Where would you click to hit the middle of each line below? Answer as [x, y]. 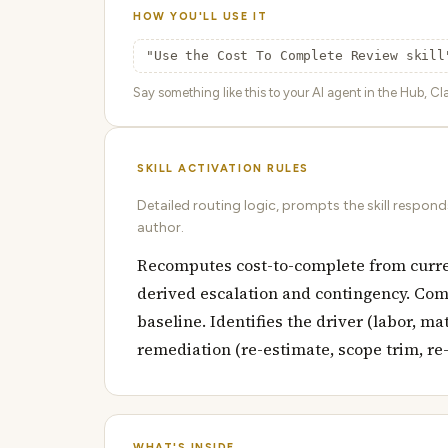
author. [160, 227]
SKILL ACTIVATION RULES [223, 168]
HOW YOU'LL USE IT [200, 16]
